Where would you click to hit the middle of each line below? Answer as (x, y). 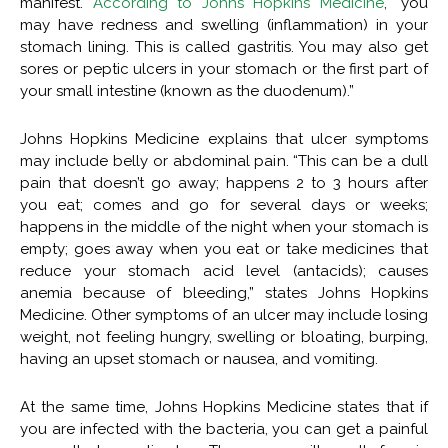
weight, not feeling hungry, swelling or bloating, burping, (224, 336)
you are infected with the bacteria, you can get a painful (224, 428)
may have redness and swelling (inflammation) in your (224, 24)
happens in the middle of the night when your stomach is (224, 226)
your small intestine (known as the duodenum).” (187, 90)
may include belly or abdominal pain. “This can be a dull (224, 160)
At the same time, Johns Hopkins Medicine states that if (224, 406)
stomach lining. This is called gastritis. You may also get (224, 46)
